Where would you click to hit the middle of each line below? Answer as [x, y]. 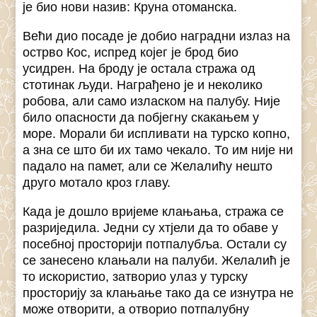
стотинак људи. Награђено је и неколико [143, 85]
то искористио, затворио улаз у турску [136, 277]
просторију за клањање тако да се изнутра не [158, 293]
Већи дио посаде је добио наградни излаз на [157, 36]
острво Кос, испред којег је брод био [131, 53]
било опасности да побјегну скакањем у [141, 118]
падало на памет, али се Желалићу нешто [148, 167]
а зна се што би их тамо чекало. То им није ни [158, 150]
